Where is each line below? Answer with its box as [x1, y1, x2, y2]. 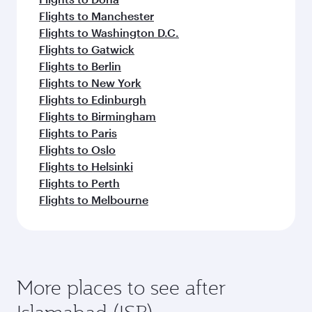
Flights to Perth [39, 175, 120, 189]
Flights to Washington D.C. [39, 25, 179, 39]
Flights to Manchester [39, 8, 154, 22]
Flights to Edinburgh [39, 92, 146, 106]
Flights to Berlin [39, 58, 121, 72]
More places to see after [17, 274, 226, 300]
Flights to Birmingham [39, 109, 156, 123]
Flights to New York [39, 75, 141, 89]
